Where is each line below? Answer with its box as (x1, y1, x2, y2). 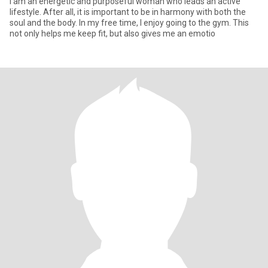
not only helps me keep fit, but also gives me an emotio (10, 29, 215, 38)
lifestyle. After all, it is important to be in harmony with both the (10, 7, 246, 17)
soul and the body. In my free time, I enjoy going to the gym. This (10, 18, 249, 28)
